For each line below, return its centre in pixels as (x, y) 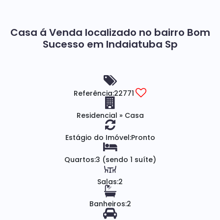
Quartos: (80, 160)
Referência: (94, 93)
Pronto (143, 137)
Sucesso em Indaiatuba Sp (110, 44)
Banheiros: (108, 204)
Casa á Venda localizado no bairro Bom (110, 32)
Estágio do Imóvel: (98, 137)
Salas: (108, 182)
